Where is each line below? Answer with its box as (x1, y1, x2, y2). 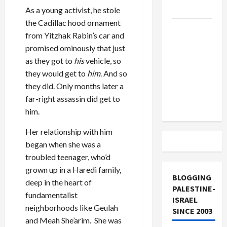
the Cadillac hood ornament (25, 17, 121, 27)
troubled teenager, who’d (25, 152, 110, 162)
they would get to (25, 68, 87, 78)
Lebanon (172, 87, 204, 97)
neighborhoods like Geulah (25, 202, 118, 212)
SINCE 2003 (172, 206, 212, 216)
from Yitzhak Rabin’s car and (25, 30, 124, 40)
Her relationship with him (25, 126, 112, 136)
